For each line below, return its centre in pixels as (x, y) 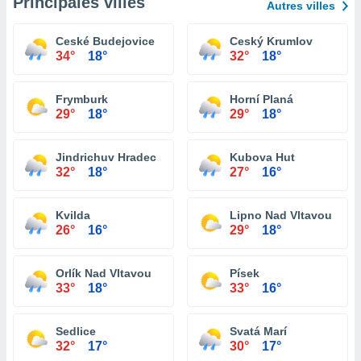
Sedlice (76, 331)
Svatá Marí (258, 331)
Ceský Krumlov (271, 41)
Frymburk (82, 99)
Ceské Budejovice (105, 41)
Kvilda (73, 215)
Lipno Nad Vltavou (281, 215)
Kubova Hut (262, 157)
